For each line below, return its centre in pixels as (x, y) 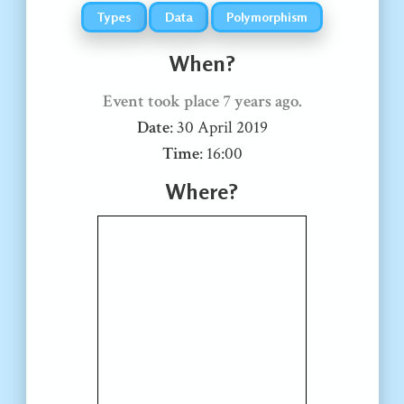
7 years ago (260, 101)
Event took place (162, 101)
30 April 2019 (222, 127)
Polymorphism (266, 17)
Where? (202, 191)
